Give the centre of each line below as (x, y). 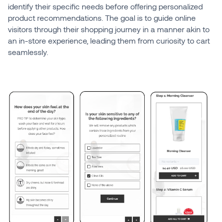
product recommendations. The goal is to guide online (102, 18)
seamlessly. (28, 52)
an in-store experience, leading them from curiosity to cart (109, 41)
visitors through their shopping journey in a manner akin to (109, 29)
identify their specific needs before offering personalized (105, 6)
